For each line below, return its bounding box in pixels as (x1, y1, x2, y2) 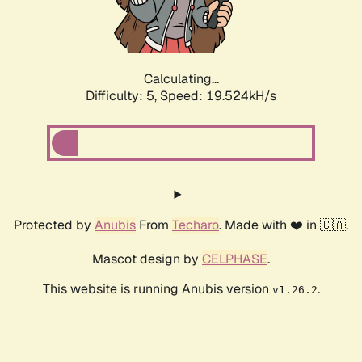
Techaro (172, 217, 219, 234)
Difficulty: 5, (86, 87, 160, 105)
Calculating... (143, 70, 219, 88)
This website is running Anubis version (42, 280, 272, 298)
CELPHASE (202, 250, 267, 268)
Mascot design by (92, 250, 202, 268)
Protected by (14, 217, 95, 234)
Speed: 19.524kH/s (160, 87, 276, 105)
